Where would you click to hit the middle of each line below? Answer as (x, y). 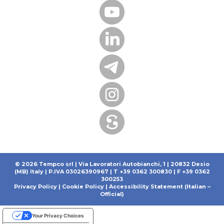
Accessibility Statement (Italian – (159, 186)
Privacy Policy (35, 186)
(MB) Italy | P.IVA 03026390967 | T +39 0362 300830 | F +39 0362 (112, 171)
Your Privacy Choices (58, 215)
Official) (112, 194)
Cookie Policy (83, 186)
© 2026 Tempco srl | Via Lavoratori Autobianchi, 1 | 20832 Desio (112, 164)
